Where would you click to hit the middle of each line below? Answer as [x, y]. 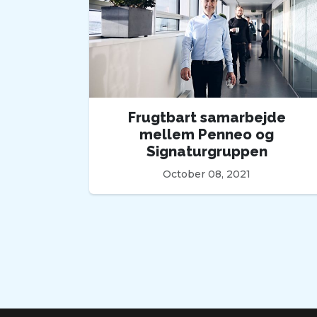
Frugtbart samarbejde [207, 118]
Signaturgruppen [207, 152]
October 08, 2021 [207, 174]
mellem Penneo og [207, 135]
